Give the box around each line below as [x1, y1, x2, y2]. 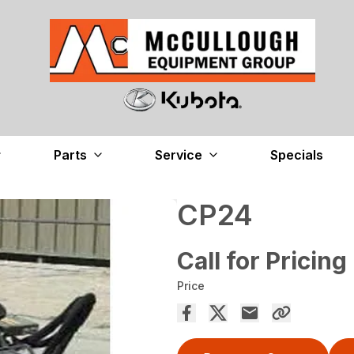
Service [154, 147, 202, 164]
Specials [269, 147, 323, 164]
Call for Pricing [177, 247, 347, 276]
